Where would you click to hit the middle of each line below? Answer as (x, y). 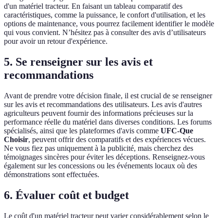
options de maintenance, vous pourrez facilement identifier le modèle (109, 24)
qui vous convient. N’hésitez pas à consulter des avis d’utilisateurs (105, 33)
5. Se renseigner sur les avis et (78, 62)
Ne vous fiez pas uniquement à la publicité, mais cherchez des (99, 148)
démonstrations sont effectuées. (52, 175)
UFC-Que (177, 131)
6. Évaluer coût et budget (66, 195)
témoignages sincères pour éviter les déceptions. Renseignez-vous (104, 157)
